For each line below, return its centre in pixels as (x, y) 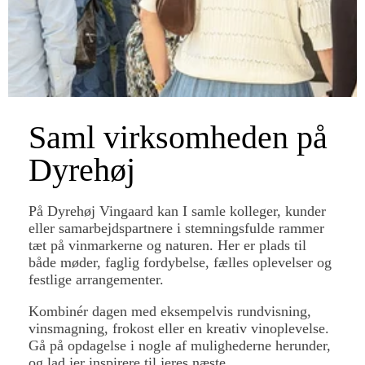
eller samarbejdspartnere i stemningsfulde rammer (176, 228)
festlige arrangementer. (96, 279)
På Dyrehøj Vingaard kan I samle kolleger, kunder (177, 211)
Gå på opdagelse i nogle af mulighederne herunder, (180, 345)
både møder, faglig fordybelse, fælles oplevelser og (180, 262)
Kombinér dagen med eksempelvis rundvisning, (170, 311)
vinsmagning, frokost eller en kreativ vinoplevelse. (179, 328)
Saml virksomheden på (178, 137)
